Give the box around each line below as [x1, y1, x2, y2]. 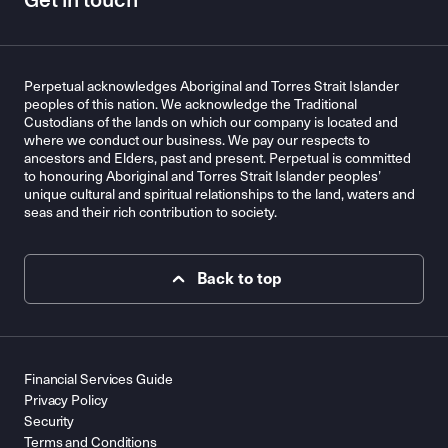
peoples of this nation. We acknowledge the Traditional [24, 96, 357, 114]
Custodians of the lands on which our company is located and [24, 114, 398, 132]
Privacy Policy [24, 392, 108, 410]
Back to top [196, 269, 282, 289]
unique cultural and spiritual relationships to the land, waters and [24, 186, 415, 204]
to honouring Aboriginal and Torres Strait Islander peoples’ [24, 168, 381, 186]
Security [24, 413, 75, 431]
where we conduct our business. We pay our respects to [24, 132, 370, 150]
